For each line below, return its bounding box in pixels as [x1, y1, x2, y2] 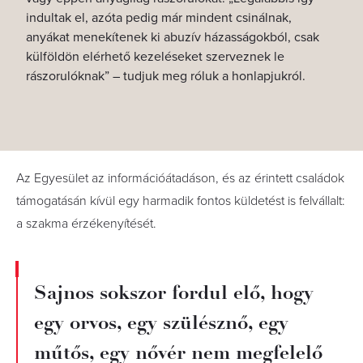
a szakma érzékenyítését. [16, 216, 156, 232]
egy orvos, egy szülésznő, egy [34, 310, 288, 335]
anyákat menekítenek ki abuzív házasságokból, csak [26, 29, 319, 45]
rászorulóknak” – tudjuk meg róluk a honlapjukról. [26, 68, 305, 84]
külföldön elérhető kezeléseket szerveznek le [26, 49, 284, 65]
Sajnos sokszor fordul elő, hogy [34, 280, 314, 305]
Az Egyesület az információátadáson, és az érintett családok [16, 170, 344, 186]
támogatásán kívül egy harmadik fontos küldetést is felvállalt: [16, 193, 345, 209]
